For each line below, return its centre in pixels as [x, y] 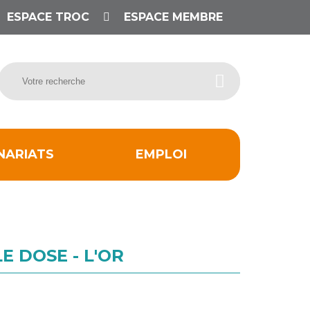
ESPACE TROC [48, 17]
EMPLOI [161, 155]
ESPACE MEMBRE [172, 17]
